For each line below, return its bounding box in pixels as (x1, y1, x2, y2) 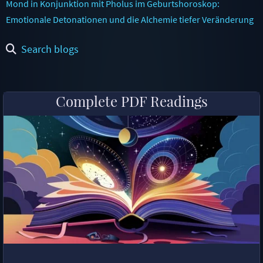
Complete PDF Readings (55, 91, 208, 110)
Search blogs (21, 42, 79, 56)
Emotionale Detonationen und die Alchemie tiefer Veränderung (6, 13, 254, 25)
